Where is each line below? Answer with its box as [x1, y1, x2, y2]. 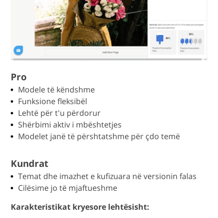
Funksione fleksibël [18, 96, 88, 107]
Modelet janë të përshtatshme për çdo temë [18, 131, 181, 142]
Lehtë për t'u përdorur [18, 108, 101, 119]
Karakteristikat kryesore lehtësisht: [11, 201, 150, 213]
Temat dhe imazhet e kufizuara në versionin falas [18, 171, 197, 182]
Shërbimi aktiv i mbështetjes [18, 119, 122, 130]
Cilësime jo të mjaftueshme [18, 182, 118, 194]
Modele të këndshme [18, 84, 95, 95]
